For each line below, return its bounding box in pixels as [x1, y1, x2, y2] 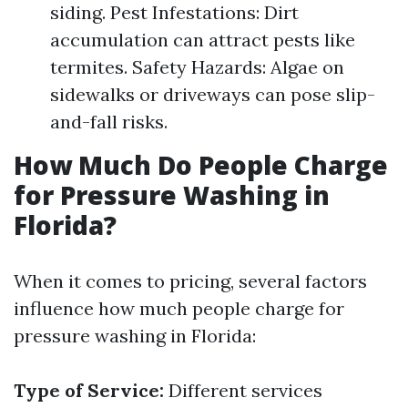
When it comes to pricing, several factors [14, 270, 367, 292]
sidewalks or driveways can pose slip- [50, 83, 375, 106]
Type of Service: [14, 379, 164, 402]
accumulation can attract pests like [50, 28, 355, 51]
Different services [164, 379, 322, 402]
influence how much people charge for [14, 297, 344, 320]
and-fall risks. [50, 110, 168, 133]
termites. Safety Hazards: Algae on [50, 56, 344, 78]
